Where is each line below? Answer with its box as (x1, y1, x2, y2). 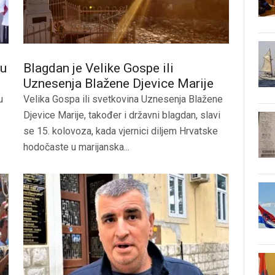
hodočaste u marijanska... (23, 141, 130, 153)
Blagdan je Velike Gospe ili (23, 61, 174, 76)
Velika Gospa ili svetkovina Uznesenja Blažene (23, 93, 223, 105)
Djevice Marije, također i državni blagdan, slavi (23, 109, 220, 121)
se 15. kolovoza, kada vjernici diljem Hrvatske (23, 125, 218, 137)
